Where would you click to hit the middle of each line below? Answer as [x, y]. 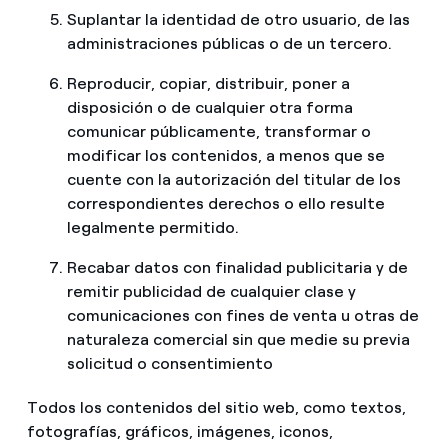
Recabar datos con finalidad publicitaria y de [237, 268]
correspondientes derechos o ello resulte [225, 204]
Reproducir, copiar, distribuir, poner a [208, 84]
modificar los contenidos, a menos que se [225, 156]
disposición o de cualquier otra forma [209, 108]
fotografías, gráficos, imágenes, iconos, [179, 432]
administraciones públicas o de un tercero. [229, 44]
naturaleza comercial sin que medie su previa [238, 340]
